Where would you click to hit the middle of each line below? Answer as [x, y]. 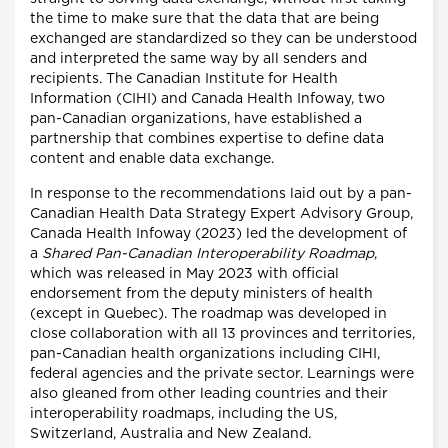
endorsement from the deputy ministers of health [201, 294]
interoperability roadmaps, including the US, [183, 414]
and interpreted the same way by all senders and [198, 59]
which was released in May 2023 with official [184, 274]
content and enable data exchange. [152, 159]
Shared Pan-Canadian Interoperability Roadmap [208, 254]
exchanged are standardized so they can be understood [223, 39]
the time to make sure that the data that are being [204, 19]
